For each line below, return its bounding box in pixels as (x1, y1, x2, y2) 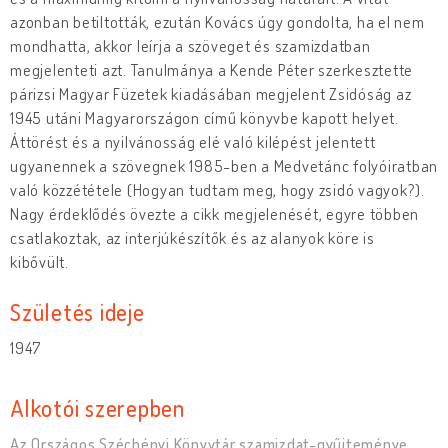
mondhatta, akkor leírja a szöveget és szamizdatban (10, 35, 371, 56)
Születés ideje (10, 296, 145, 326)
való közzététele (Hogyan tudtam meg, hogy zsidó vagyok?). (10, 179, 425, 200)
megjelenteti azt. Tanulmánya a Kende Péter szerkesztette (10, 59, 413, 80)
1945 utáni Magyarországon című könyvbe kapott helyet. (10, 107, 399, 128)
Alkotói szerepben (10, 392, 185, 422)
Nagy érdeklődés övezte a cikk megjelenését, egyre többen (10, 203, 419, 224)
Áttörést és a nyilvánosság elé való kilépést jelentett (10, 131, 376, 152)
